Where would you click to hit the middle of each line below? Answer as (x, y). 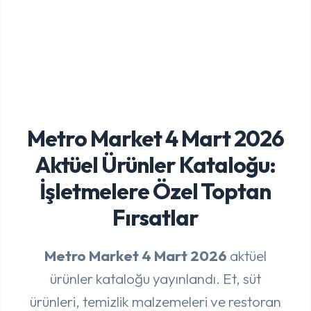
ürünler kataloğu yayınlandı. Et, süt (155, 278)
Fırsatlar (155, 217)
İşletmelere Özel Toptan (155, 191)
